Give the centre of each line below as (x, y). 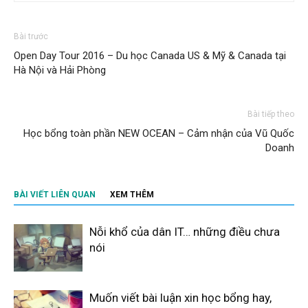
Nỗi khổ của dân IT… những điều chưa (185, 231)
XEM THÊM (132, 194)
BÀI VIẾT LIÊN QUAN (55, 194)
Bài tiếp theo (271, 114)
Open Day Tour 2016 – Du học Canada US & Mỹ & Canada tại (150, 55)
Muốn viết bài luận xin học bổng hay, (180, 297)
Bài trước (31, 36)
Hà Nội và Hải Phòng (60, 70)
